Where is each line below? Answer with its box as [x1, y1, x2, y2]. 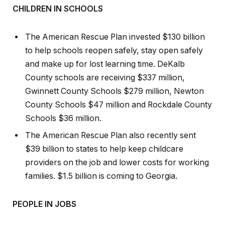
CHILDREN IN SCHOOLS [13, 4, 103, 14]
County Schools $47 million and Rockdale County [25, 100, 212, 110]
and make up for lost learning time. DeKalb [25, 59, 185, 69]
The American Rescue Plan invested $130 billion [25, 32, 205, 42]
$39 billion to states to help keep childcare [25, 144, 183, 154]
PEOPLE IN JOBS [13, 199, 76, 209]
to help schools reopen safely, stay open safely [25, 46, 203, 56]
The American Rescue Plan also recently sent [25, 131, 196, 141]
